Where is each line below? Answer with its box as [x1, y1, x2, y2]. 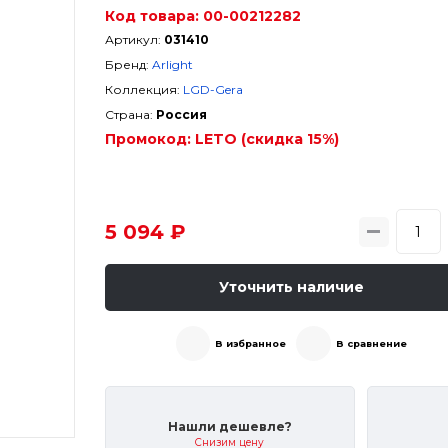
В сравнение [335, 337, 407, 349]
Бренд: [104, 57, 149, 72]
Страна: [104, 107, 153, 122]
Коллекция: [104, 82, 180, 97]
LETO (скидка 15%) [194, 130, 339, 148]
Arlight [151, 57, 193, 72]
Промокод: [104, 130, 191, 148]
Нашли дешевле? [167, 419, 292, 435]
